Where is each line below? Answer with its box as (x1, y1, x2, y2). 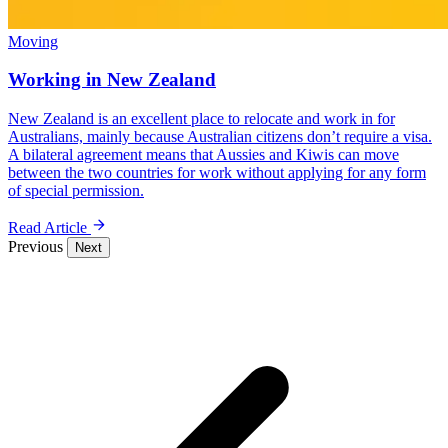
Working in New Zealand (8, 69, 216, 91)
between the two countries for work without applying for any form (8, 163, 426, 181)
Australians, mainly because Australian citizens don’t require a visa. (8, 127, 432, 145)
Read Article (8, 218, 91, 236)
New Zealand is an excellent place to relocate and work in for (8, 109, 395, 127)
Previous (8, 237, 67, 255)
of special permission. (8, 181, 144, 199)
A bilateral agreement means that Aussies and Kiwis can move (8, 145, 399, 163)
